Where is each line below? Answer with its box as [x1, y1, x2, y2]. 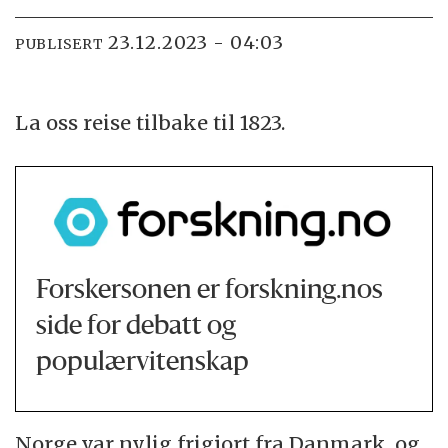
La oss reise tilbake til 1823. [15, 110, 286, 136]
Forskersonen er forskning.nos [36, 277, 384, 304]
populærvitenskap [36, 349, 250, 376]
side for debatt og [36, 313, 237, 340]
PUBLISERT [15, 35, 104, 54]
